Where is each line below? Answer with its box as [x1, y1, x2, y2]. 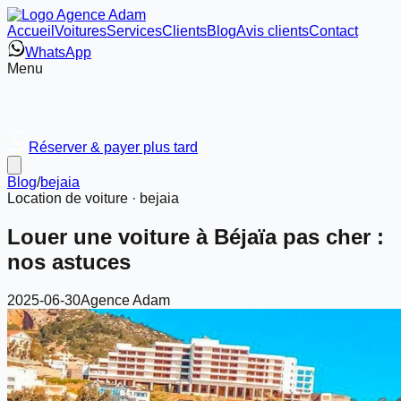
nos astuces [7, 249, 131, 274]
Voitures [55, 23, 107, 38]
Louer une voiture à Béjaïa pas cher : [7, 224, 384, 249]
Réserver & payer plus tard [29, 140, 198, 155]
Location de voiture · [7, 191, 140, 206]
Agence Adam [81, 292, 170, 308]
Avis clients [236, 23, 309, 38]
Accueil [7, 23, 55, 38]
